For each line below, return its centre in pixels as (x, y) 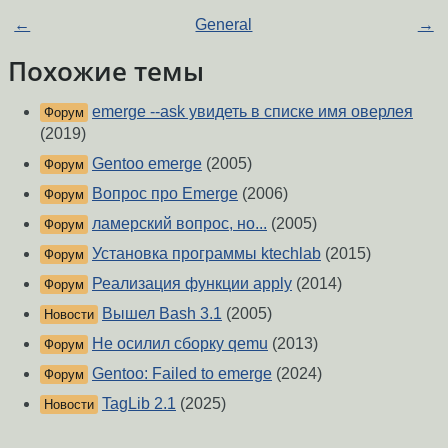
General (224, 25)
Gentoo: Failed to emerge (182, 374)
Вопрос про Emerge (165, 194)
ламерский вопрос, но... (179, 224)
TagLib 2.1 (139, 404)
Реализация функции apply (192, 284)
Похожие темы (106, 71)
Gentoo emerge (147, 164)
